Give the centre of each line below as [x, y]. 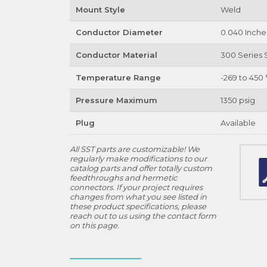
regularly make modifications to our [138, 159]
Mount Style [100, 10]
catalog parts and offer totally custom [141, 168]
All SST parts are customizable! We [135, 149]
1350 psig [237, 100]
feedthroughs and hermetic [123, 178]
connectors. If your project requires [136, 187]
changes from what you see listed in [138, 197]
